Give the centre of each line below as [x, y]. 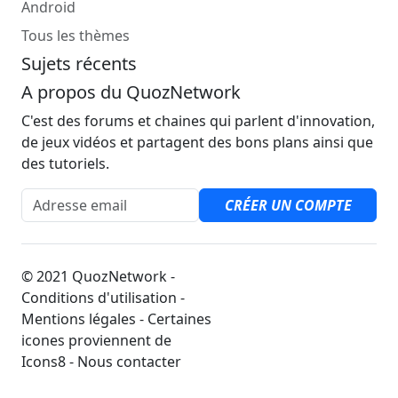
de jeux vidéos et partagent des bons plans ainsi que [197, 142]
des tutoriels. [65, 163]
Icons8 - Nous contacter [101, 361]
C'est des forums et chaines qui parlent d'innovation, [198, 120]
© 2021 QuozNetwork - [98, 276]
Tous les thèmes [76, 35]
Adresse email [68, 198]
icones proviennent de [96, 340]
